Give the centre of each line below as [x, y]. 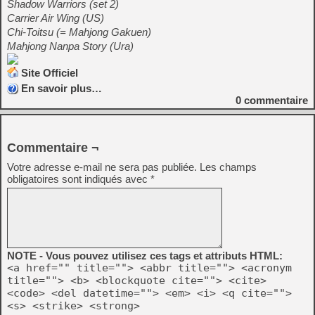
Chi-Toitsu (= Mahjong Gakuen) [79, 32]
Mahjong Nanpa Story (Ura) [70, 46]
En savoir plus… [62, 88]
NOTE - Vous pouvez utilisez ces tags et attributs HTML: [145, 256]
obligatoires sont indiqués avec [79, 179]
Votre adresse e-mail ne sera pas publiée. [102, 167]
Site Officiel [50, 73]
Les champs [228, 167]
